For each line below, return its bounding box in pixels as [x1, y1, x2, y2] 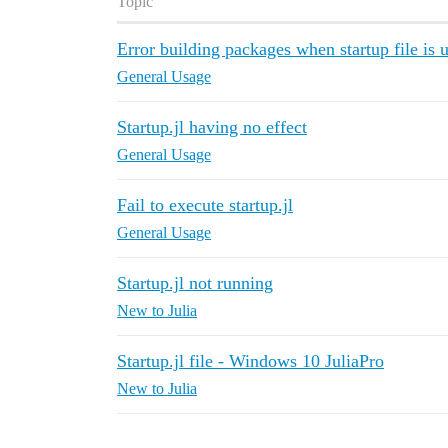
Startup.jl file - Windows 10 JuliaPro [117, 351, 384, 372]
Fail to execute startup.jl [117, 195, 293, 216]
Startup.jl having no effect [117, 117, 307, 138]
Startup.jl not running [117, 273, 273, 294]
